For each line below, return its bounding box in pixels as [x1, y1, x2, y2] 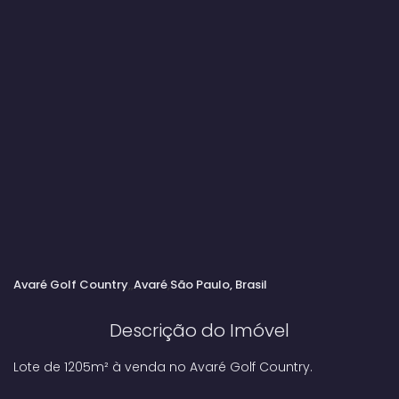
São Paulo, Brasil [170, 276, 267, 294]
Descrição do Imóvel [110, 318, 289, 343]
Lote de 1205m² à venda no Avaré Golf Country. [13, 358, 313, 376]
